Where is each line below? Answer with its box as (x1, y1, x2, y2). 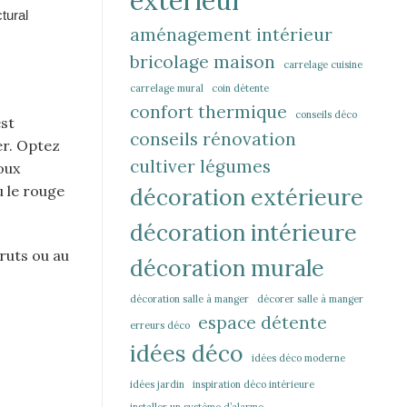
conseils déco (295, 108, 357, 122)
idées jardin (130, 378, 184, 392)
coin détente (212, 82, 269, 95)
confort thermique (130, 101, 287, 124)
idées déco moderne (252, 352, 345, 365)
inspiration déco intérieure (193, 378, 314, 392)
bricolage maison (130, 51, 275, 74)
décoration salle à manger (130, 293, 249, 306)
